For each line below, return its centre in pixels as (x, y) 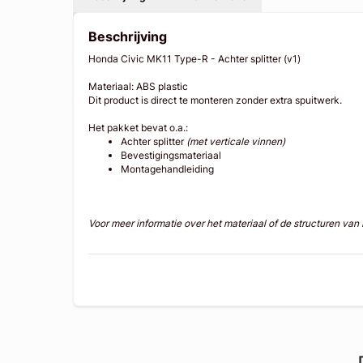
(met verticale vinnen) (236, 142)
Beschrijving (128, 37)
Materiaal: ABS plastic (139, 87)
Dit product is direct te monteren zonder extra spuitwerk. (216, 100)
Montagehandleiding (168, 169)
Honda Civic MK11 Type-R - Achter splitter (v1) (195, 59)
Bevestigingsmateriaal (171, 156)
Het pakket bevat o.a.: (139, 128)
